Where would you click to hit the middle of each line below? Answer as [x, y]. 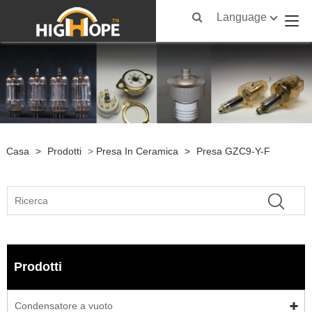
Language [242, 17]
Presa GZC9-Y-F [233, 151]
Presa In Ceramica [137, 151]
